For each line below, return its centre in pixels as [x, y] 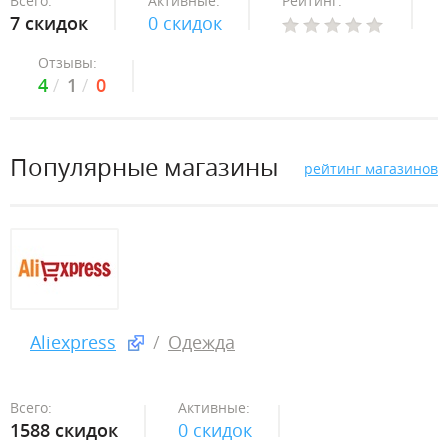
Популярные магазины [144, 166]
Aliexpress [73, 342]
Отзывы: [67, 62]
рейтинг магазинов [371, 168]
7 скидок [49, 23]
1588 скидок [64, 430]
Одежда [201, 342]
